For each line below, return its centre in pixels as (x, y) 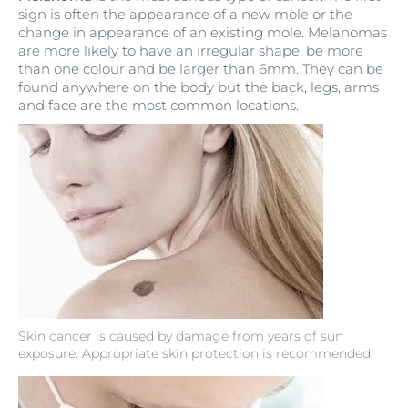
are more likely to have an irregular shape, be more (191, 51)
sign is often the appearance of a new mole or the (185, 15)
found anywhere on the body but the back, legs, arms (199, 87)
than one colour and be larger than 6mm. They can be (201, 69)
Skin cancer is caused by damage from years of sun (181, 337)
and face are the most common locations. (158, 106)
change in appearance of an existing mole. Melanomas (203, 33)
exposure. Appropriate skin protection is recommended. (196, 354)
